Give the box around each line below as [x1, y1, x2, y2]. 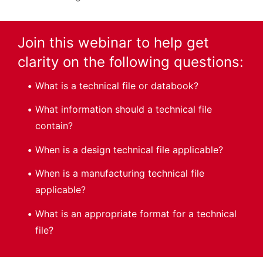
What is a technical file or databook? [35, 79, 198, 92]
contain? [35, 120, 73, 132]
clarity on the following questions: [18, 53, 244, 70]
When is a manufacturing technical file [35, 167, 204, 180]
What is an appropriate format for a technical [35, 207, 237, 220]
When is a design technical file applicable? [35, 143, 223, 156]
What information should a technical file [35, 103, 212, 116]
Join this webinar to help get [18, 33, 209, 51]
